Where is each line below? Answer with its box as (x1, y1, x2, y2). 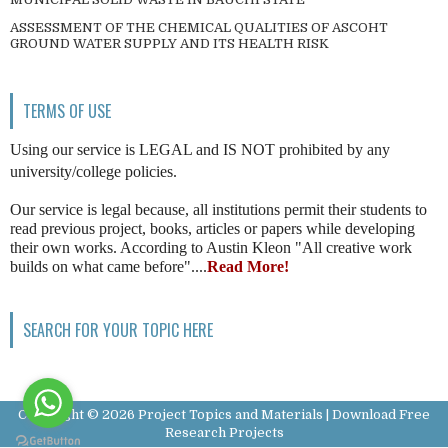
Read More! (207, 257, 289, 275)
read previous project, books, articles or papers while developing (10, 219, 415, 237)
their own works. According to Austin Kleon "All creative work (10, 238, 412, 256)
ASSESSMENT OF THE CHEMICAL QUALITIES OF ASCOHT (10, 19, 388, 35)
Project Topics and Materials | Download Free (138, 406, 430, 422)
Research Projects (164, 424, 284, 440)
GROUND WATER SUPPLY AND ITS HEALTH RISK (10, 35, 329, 51)
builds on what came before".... (10, 257, 207, 275)
